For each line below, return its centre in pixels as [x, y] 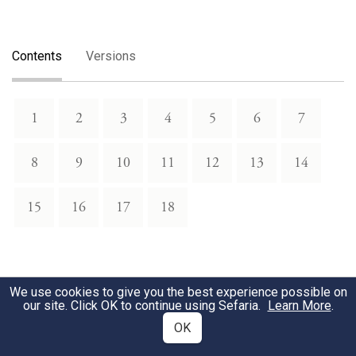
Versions [111, 56]
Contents [37, 56]
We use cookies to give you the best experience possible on [178, 292]
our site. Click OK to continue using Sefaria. [143, 306]
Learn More [299, 306]
